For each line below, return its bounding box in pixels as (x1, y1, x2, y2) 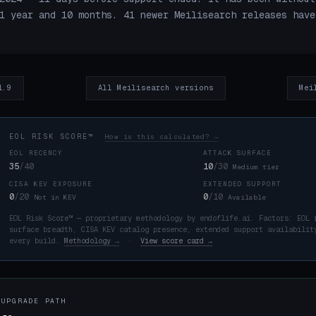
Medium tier (233, 162, 279, 171)
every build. (9, 236, 64, 245)
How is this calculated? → (104, 132, 219, 141)
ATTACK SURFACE (203, 149, 272, 158)
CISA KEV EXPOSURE (9, 179, 92, 188)
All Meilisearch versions (97, 83, 214, 92)
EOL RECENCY (9, 149, 63, 158)
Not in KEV (34, 193, 76, 202)
